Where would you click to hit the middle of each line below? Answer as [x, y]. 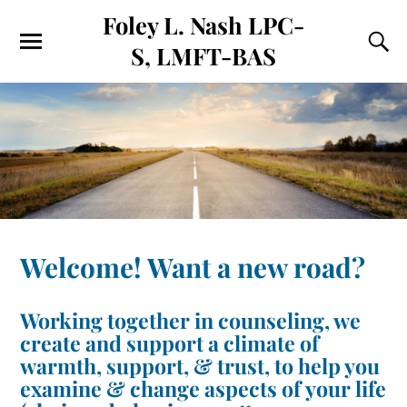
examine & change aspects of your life [203, 388]
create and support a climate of [170, 342]
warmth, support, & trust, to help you [200, 365]
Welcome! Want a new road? [193, 266]
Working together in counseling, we [191, 320]
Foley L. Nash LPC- [203, 25]
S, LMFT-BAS [203, 55]
